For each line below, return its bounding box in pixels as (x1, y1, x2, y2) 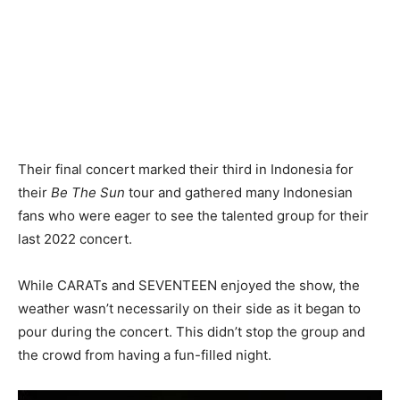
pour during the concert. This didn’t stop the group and (18, 322, 365, 340)
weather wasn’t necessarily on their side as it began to (18, 299, 361, 317)
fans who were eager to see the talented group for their (18, 206, 369, 224)
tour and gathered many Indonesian (125, 183, 353, 201)
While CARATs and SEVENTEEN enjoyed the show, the (18, 276, 360, 294)
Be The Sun (51, 183, 125, 201)
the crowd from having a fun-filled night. (18, 346, 271, 363)
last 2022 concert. (18, 229, 132, 247)
